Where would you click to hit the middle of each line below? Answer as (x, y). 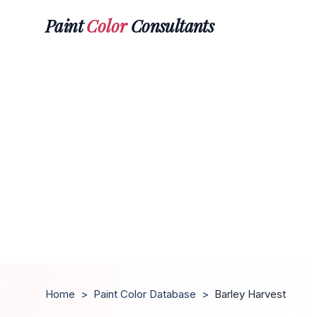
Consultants (171, 25)
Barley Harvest (250, 294)
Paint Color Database (145, 294)
